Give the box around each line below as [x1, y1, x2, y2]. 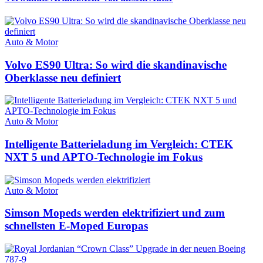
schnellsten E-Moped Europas [5, 220, 148, 232]
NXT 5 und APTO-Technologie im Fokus [5, 150, 203, 163]
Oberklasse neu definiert [5, 71, 121, 84]
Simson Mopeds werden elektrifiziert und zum [5, 207, 225, 220]
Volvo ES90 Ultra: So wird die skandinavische [5, 58, 227, 71]
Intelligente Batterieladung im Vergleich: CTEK [5, 137, 233, 150]
